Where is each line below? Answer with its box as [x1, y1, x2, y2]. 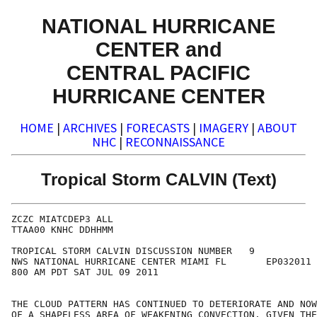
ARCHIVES [63, 120, 117, 137]
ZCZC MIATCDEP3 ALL [11, 214, 113, 225]
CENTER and [95, 37, 222, 61]
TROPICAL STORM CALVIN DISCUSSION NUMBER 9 [11, 246, 255, 257]
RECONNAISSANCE [125, 134, 225, 151]
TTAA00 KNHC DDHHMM [11, 224, 113, 236]
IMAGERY [199, 120, 248, 137]
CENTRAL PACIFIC [67, 60, 250, 84]
